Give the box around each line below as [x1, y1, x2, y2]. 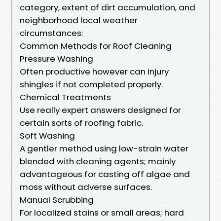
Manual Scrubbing [20, 193, 94, 206]
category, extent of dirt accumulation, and [20, 1, 195, 13]
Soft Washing [20, 129, 75, 142]
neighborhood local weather [20, 14, 138, 26]
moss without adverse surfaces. [20, 181, 152, 193]
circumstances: [20, 27, 83, 39]
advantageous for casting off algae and [20, 168, 190, 180]
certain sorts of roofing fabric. [20, 116, 143, 129]
